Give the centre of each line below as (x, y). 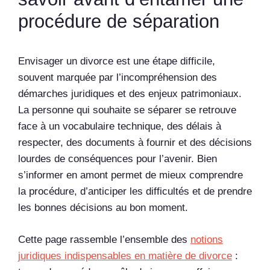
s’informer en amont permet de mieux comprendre (130, 175)
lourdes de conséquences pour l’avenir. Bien (118, 159)
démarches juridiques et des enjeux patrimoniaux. (130, 94)
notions (207, 239)
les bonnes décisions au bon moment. (103, 208)
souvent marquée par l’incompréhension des (118, 77)
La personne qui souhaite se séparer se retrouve (127, 110)
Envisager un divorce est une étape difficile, (117, 61)
